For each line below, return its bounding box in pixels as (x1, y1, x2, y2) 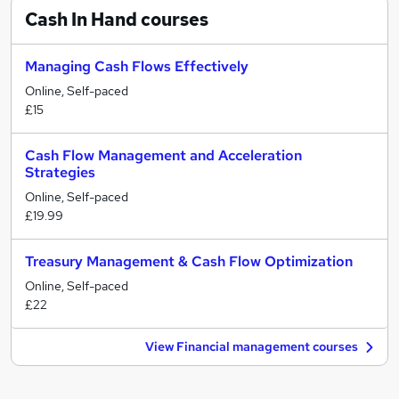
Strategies (25, 163, 95, 182)
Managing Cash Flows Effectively (25, 57, 248, 76)
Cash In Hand (25, 8, 137, 31)
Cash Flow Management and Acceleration (25, 146, 302, 165)
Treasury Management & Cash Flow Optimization (25, 252, 353, 271)
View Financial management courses (145, 338, 358, 354)
